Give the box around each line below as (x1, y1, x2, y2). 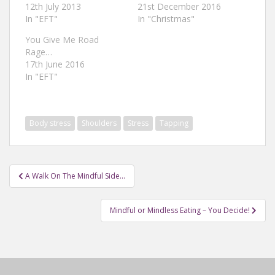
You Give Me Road (25, 33, 99, 45)
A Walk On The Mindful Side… (25, 170, 125, 181)
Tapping (160, 117, 188, 128)
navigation (9, 177, 90, 198)
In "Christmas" (137, 12, 195, 25)
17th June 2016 (25, 58, 85, 70)
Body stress (29, 117, 71, 128)
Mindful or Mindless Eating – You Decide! (110, 204, 252, 215)
